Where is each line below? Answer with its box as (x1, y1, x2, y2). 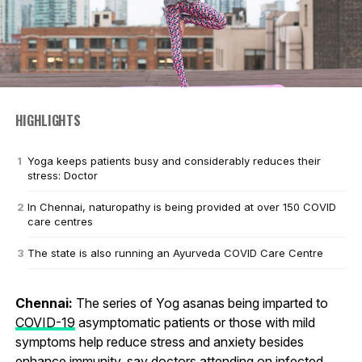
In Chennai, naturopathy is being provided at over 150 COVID (27, 200, 336, 213)
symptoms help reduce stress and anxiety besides (15, 333, 304, 350)
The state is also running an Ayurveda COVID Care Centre (27, 246, 323, 259)
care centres (27, 214, 93, 228)
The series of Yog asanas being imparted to (72, 294, 328, 311)
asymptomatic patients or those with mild (74, 314, 315, 330)
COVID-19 (15, 314, 75, 330)
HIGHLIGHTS (15, 110, 81, 130)
